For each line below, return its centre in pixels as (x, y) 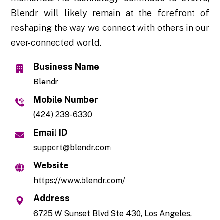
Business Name (67, 66)
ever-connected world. (56, 42)
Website (51, 165)
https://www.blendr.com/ (80, 180)
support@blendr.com (72, 147)
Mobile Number (66, 99)
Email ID (51, 132)
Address (52, 198)
